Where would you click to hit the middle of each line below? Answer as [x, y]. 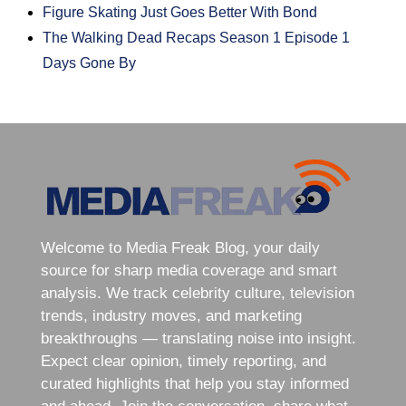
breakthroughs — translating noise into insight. [198, 339]
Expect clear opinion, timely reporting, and [183, 362]
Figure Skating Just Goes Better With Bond [180, 13]
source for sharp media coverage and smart [188, 271]
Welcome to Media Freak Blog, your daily [180, 248]
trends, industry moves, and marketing [171, 316]
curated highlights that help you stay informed [194, 384]
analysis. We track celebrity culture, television [197, 294]
